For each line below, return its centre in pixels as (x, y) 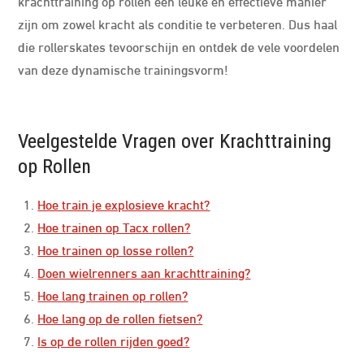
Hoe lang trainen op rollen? (113, 295)
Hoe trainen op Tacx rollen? (114, 226)
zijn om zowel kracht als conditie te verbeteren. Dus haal (178, 23)
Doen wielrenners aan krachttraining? (144, 272)
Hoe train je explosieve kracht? (124, 204)
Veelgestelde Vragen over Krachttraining (175, 141)
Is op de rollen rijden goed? (114, 340)
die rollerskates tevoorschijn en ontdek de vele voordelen (179, 46)
